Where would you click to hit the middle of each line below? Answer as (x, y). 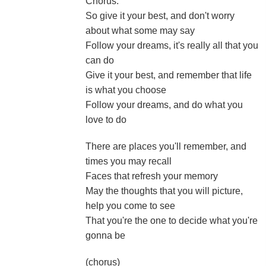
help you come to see (130, 206)
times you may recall (129, 161)
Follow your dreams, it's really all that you (172, 45)
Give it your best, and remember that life (169, 75)
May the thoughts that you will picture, (164, 191)
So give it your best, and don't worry (160, 16)
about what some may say (140, 31)
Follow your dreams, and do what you (164, 105)
